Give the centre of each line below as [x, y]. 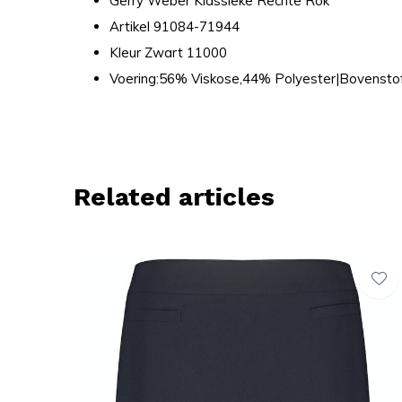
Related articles [174, 197]
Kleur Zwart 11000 [168, 52]
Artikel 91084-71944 [175, 26]
